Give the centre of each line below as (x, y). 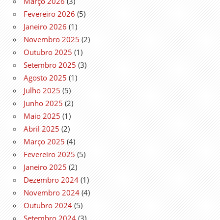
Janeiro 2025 (45, 167)
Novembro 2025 (52, 39)
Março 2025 (44, 141)
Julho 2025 (42, 90)
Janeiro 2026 (45, 26)
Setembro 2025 (50, 65)
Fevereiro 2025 (49, 154)
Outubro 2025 (48, 52)
